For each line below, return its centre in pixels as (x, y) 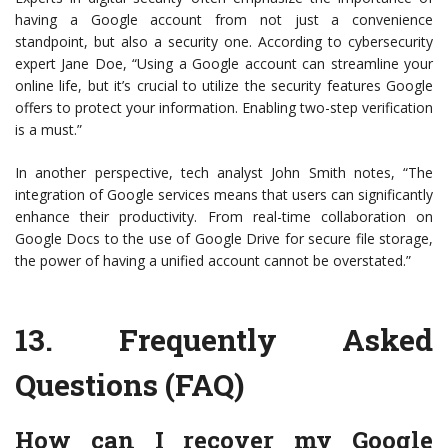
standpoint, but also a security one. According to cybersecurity (224, 42)
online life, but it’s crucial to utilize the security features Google (224, 86)
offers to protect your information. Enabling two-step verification (224, 108)
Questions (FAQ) (129, 385)
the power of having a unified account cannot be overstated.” (213, 261)
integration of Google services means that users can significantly (224, 195)
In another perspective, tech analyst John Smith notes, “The (224, 173)
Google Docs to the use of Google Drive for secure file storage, (224, 239)
